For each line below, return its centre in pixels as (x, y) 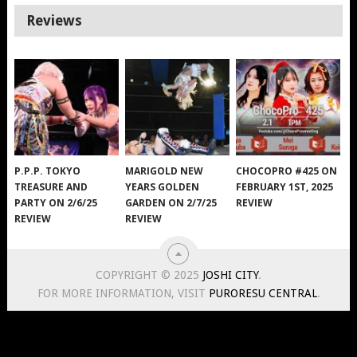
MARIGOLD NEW (165, 171)
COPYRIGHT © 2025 (149, 275)
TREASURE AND (51, 187)
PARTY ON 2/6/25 (56, 203)
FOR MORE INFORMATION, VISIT (123, 294)
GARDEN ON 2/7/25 (171, 203)
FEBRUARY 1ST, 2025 (285, 187)
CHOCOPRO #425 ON (287, 171)
